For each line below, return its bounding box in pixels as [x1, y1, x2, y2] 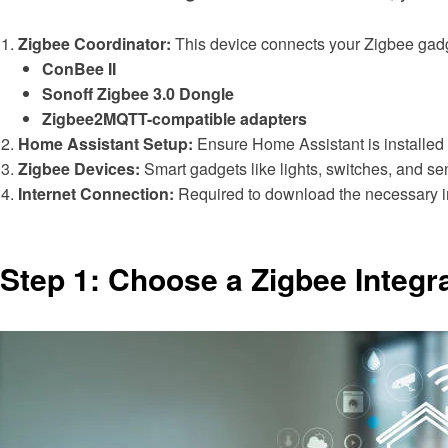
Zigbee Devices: [18, 156, 140, 180]
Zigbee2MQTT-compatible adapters [42, 106, 307, 130]
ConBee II [42, 56, 116, 80]
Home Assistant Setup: [18, 131, 193, 155]
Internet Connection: [18, 181, 174, 205]
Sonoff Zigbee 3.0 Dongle [42, 81, 234, 105]
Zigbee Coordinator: [18, 31, 171, 55]
